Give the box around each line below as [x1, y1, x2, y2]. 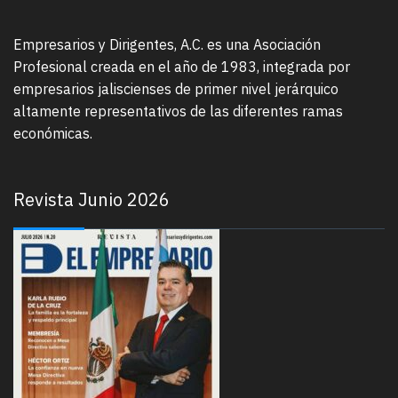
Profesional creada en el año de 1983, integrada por [13, 58, 350, 76]
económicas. [13, 124, 92, 143]
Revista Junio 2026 [13, 187, 170, 212]
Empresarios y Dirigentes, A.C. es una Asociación [13, 36, 321, 54]
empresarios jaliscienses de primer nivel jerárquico [13, 80, 338, 99]
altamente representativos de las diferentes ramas [13, 102, 343, 121]
